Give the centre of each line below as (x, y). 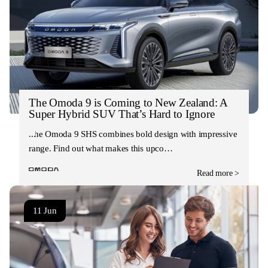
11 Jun (45, 210)
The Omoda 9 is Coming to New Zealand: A (128, 102)
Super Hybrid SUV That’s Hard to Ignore (122, 114)
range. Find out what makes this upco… (101, 148)
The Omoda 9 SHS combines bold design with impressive (133, 134)
